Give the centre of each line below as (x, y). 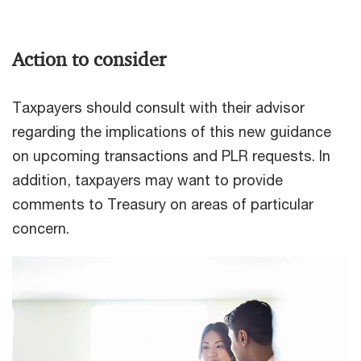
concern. (41, 228)
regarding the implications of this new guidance (172, 131)
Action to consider (89, 59)
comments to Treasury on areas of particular (163, 203)
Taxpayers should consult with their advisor (158, 107)
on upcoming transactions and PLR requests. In (171, 155)
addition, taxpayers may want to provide (147, 179)
